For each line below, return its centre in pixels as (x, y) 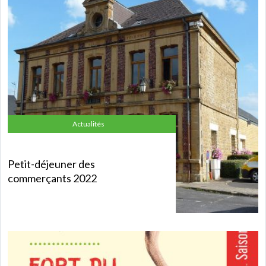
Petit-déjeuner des (51, 164)
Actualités (88, 124)
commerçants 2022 (52, 178)
